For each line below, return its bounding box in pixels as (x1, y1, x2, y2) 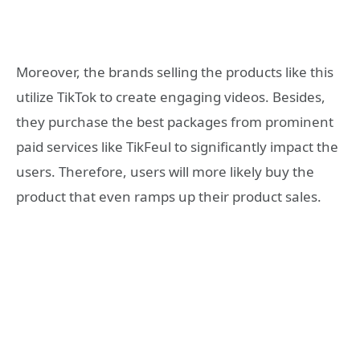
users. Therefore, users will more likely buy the (16, 162, 314, 182)
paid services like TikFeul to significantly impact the (16, 137, 338, 157)
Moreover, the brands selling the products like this (16, 63, 333, 82)
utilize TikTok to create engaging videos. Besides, (16, 88, 325, 107)
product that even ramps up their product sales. (16, 187, 321, 207)
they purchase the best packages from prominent (16, 112, 333, 132)
